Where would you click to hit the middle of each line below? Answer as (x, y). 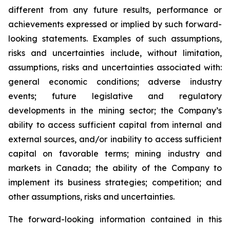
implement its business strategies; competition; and (115, 182)
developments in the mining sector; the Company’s (115, 110)
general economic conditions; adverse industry (115, 82)
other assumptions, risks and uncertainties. (91, 197)
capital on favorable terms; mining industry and (115, 154)
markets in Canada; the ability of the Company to (115, 168)
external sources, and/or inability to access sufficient (115, 139)
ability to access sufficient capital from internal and (115, 125)
